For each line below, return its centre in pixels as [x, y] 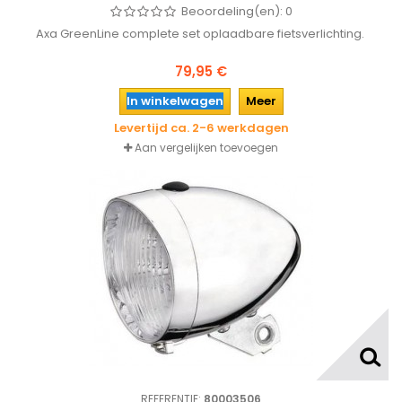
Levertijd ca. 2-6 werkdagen [201, 128]
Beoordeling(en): [233, 11]
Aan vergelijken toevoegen [206, 148]
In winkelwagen [175, 101]
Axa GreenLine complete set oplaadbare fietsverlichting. [201, 34]
